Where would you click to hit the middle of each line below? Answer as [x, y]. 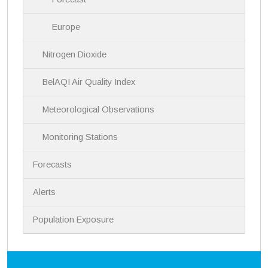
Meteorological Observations [99, 109]
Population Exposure [74, 219]
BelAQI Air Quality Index [89, 82]
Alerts [45, 192]
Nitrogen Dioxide [75, 54]
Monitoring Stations [80, 137]
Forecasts [53, 164]
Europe [66, 27]
